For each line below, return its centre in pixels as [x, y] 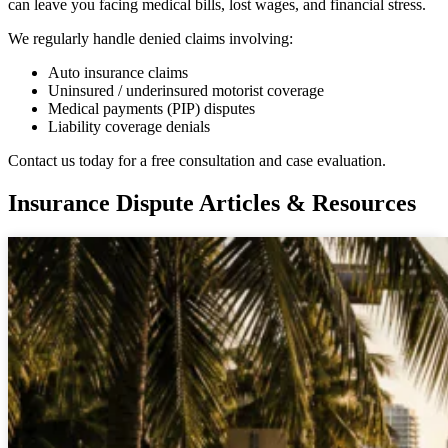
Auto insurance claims [118, 73]
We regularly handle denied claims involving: [150, 39]
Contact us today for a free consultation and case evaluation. [197, 161]
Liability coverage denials [129, 127]
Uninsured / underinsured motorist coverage [186, 91]
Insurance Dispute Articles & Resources [212, 203]
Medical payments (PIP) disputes [151, 109]
